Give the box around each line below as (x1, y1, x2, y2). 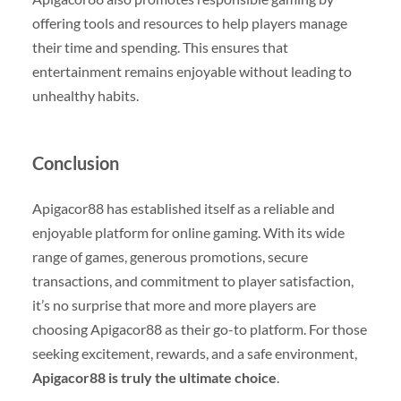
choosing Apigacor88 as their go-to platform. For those (31, 320, 367, 338)
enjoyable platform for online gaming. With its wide (31, 224, 345, 242)
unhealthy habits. (31, 87, 139, 105)
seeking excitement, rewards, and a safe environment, (31, 345, 357, 363)
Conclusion (31, 152, 119, 175)
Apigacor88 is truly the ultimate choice (31, 369, 277, 387)
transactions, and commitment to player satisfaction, (31, 272, 354, 290)
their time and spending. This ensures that (31, 38, 288, 56)
